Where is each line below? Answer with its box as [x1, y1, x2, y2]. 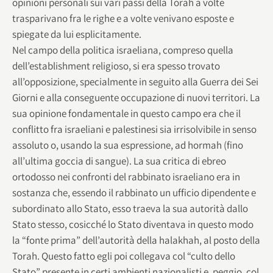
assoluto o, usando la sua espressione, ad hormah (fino [12, 138, 243, 152]
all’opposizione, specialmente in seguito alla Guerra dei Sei [12, 74, 258, 88]
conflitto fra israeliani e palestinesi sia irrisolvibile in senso [12, 122, 257, 136]
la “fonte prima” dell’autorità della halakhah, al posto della [12, 233, 260, 247]
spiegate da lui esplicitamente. [12, 27, 141, 41]
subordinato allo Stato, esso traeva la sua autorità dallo [12, 201, 248, 215]
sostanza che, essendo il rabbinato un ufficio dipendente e [12, 185, 256, 199]
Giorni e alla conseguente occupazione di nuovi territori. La [12, 90, 260, 104]
